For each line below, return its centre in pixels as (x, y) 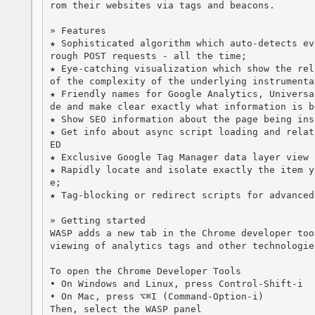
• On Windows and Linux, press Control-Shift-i (176, 283)
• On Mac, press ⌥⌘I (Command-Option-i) (156, 296)
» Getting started (97, 220)
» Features (78, 30)
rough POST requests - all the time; (148, 56)
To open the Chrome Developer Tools (145, 271)
